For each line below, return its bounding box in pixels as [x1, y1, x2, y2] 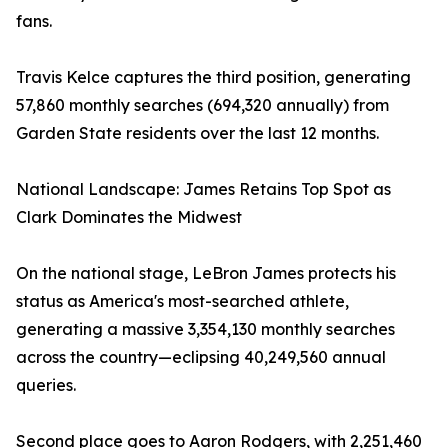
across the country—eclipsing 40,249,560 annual [16, 347, 386, 368]
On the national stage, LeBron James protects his [16, 263, 396, 284]
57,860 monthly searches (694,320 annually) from [16, 95, 389, 116]
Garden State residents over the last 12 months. [16, 123, 379, 144]
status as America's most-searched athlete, [16, 291, 349, 312]
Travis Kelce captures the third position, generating [16, 67, 411, 88]
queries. [16, 375, 76, 396]
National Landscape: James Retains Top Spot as [16, 179, 391, 200]
